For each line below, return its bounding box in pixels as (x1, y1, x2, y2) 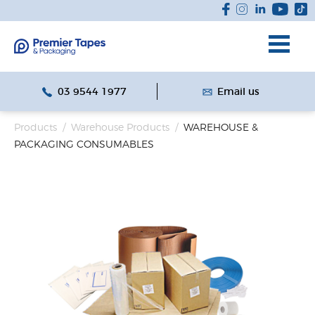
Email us (217, 85, 260, 98)
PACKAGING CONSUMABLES (14, 139, 154, 150)
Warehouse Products (71, 122, 169, 133)
